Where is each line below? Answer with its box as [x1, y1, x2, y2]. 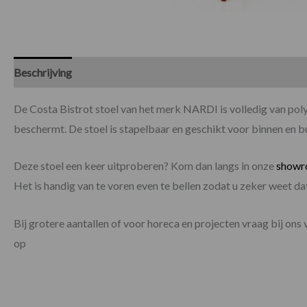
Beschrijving [14, 65, 72, 79]
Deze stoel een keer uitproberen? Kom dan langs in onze [14, 159, 276, 173]
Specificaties [85, 65, 145, 79]
